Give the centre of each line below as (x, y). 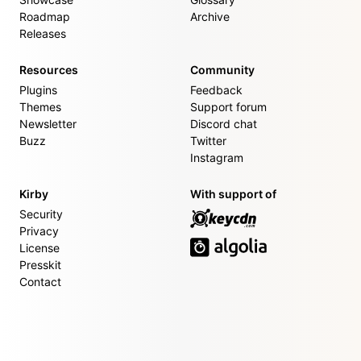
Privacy (39, 231)
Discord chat (224, 124)
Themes (40, 107)
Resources (49, 70)
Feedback (216, 90)
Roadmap (45, 17)
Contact (40, 282)
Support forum (228, 107)
